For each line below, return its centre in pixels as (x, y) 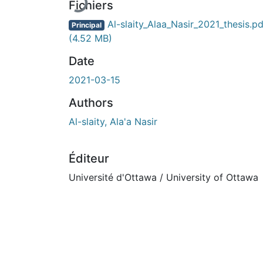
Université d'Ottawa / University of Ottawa (163, 177)
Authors (91, 102)
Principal (86, 25)
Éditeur (89, 158)
